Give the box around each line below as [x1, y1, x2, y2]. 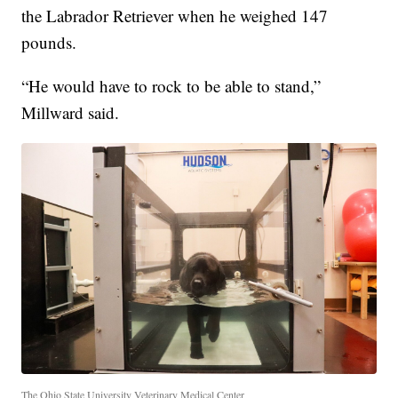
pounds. [21, 30, 77, 53]
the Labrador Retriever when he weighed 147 [21, 4, 329, 27]
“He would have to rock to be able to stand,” [21, 74, 322, 97]
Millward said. [21, 100, 120, 123]
